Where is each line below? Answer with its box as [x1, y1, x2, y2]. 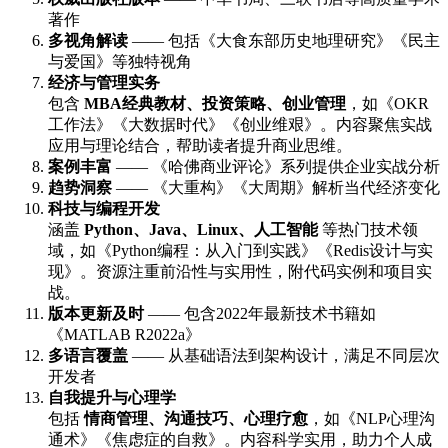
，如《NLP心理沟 [308, 410, 435, 428]
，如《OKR [346, 95, 429, 113]
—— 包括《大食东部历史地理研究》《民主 [128, 32, 440, 50]
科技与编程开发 [48, 200, 160, 218]
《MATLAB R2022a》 [48, 326, 201, 344]
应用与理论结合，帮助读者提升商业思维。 [48, 137, 352, 155]
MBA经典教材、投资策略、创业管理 [84, 95, 346, 113]
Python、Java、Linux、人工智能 [84, 221, 318, 239]
